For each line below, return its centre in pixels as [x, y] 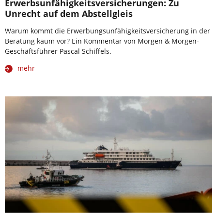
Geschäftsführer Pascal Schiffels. [58, 51]
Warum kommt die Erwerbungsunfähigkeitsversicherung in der [108, 31]
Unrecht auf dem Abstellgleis [69, 13]
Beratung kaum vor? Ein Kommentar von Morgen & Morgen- [102, 41]
